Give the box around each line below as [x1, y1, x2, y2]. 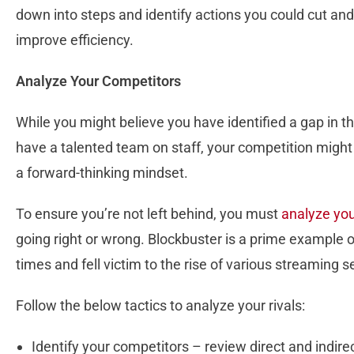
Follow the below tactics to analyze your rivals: [16, 297, 305, 314]
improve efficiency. [16, 32, 134, 49]
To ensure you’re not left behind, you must [16, 205, 281, 223]
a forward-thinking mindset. [16, 164, 188, 182]
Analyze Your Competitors [16, 73, 181, 90]
